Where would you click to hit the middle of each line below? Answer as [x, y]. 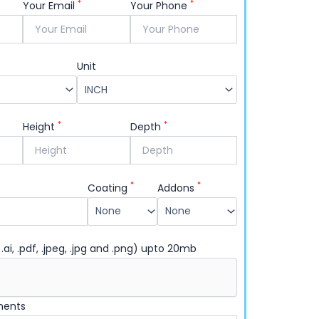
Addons [178, 188]
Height [41, 127]
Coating [109, 188]
